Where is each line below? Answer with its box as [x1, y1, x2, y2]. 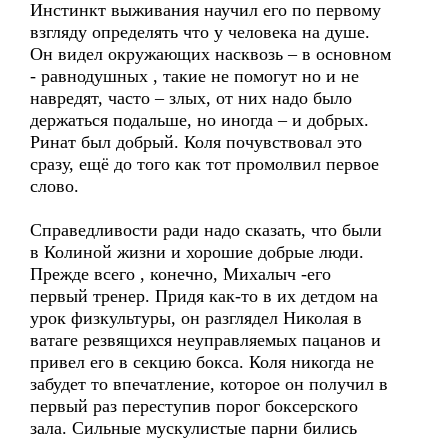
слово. [30, 176, 79, 196]
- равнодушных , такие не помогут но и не [30, 66, 359, 86]
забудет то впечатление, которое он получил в [30, 374, 388, 394]
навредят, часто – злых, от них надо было [30, 88, 352, 108]
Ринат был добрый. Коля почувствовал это [30, 132, 362, 152]
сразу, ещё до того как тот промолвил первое [30, 154, 379, 174]
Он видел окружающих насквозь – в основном [30, 44, 391, 64]
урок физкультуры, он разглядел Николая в [30, 308, 362, 328]
